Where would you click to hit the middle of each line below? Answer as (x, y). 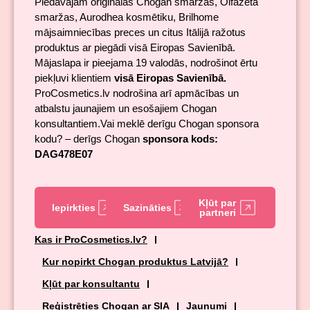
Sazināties (147, 208)
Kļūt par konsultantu (91, 284)
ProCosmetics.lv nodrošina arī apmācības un (137, 93)
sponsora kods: (180, 139)
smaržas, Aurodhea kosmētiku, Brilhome (127, 17)
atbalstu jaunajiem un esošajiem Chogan (126, 109)
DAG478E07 (64, 154)
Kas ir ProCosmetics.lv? (91, 240)
